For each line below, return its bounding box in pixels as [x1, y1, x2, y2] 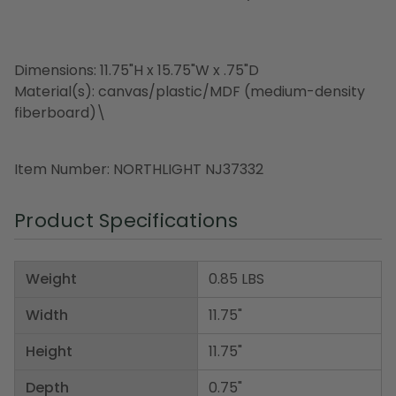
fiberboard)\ [14, 103, 106, 124]
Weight [26, 269, 77, 290]
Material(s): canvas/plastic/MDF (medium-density [14, 81, 365, 103]
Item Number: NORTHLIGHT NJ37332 [14, 159, 263, 180]
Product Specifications [14, 207, 239, 235]
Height [26, 341, 72, 362]
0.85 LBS [209, 269, 264, 290]
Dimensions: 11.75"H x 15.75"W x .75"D [14, 60, 259, 81]
